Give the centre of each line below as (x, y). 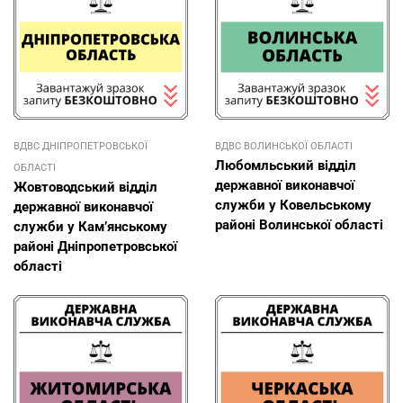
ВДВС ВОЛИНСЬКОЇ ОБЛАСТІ (284, 146)
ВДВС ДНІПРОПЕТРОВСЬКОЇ (81, 146)
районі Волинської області (299, 224)
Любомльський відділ (286, 165)
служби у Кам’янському (90, 226)
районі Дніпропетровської (95, 246)
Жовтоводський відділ (85, 187)
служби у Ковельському (293, 205)
